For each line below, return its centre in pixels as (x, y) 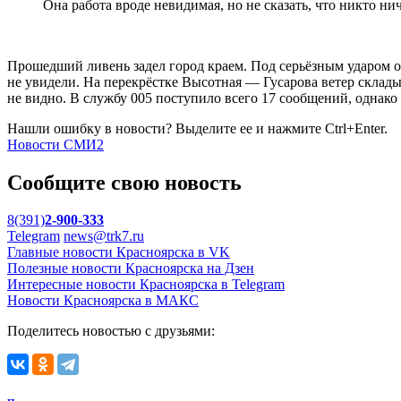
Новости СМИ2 (55, 144)
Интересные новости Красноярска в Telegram (146, 285)
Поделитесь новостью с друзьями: (111, 331)
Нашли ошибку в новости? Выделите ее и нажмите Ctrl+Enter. (197, 128)
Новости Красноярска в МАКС (103, 301)
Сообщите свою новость (124, 182)
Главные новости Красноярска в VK (119, 252)
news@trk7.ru (104, 236)
